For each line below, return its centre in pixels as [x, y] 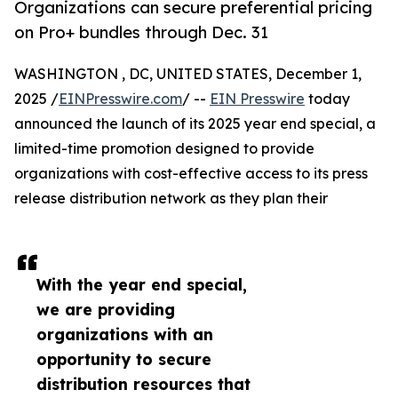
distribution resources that [143, 384]
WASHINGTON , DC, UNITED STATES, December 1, [188, 74]
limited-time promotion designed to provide [164, 149]
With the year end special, [142, 285]
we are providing [106, 310]
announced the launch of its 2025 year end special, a [195, 124]
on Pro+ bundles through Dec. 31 [141, 32]
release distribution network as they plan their [171, 199]
